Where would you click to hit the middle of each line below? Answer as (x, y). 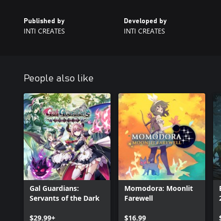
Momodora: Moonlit (159, 188)
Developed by (145, 21)
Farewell (139, 198)
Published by (44, 21)
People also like (59, 78)
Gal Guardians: (54, 188)
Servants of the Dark (65, 198)
